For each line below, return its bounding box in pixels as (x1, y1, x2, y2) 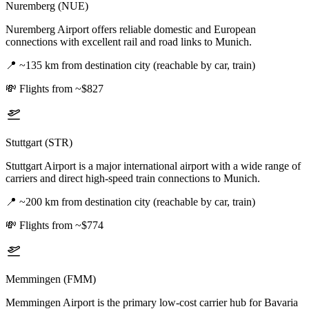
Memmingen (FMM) (6, 273, 96, 286)
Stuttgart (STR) (6, 137, 72, 149)
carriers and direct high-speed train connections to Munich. (6, 172, 260, 185)
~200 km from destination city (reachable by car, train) (19, 196, 255, 208)
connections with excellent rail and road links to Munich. (6, 36, 252, 48)
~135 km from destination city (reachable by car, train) (19, 59, 255, 72)
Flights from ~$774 (19, 219, 103, 232)
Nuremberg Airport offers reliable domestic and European (6, 23, 256, 36)
